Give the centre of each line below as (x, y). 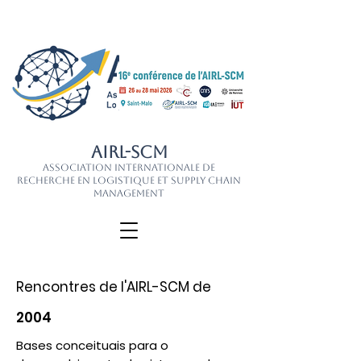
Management (129, 193)
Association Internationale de (129, 168)
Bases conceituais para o (92, 345)
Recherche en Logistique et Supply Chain (129, 180)
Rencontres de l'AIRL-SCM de (114, 287)
